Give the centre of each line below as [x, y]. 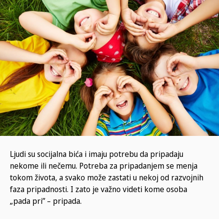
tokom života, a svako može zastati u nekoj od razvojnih [107, 177]
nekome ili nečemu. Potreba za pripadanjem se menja [104, 165]
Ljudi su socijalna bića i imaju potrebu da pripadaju [97, 154]
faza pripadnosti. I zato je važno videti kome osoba [99, 189]
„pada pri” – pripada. [46, 201]
